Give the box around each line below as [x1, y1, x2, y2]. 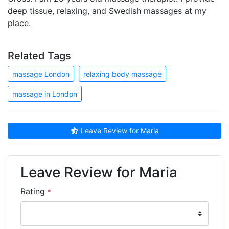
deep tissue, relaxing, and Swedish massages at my [8, 6, 207, 16]
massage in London [12, 89, 77, 99]
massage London [12, 70, 70, 79]
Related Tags [8, 50, 71, 62]
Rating [20, 186, 48, 197]
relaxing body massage [83, 70, 162, 79]
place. [8, 18, 31, 29]
